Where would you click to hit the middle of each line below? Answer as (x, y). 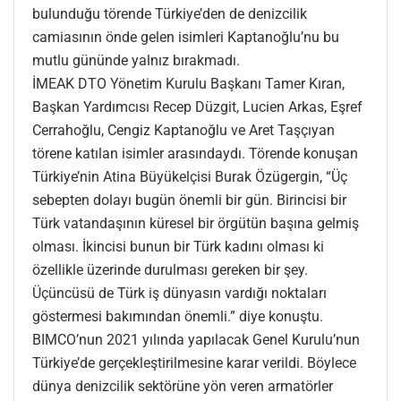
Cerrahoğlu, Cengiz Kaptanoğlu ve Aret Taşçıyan (183, 131)
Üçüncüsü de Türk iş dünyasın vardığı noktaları (179, 294)
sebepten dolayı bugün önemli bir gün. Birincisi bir (189, 200)
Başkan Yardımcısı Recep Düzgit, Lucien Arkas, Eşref (197, 107)
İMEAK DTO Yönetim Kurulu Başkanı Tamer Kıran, (188, 84)
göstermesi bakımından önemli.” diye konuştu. (178, 317)
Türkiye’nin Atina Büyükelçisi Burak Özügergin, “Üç (190, 177)
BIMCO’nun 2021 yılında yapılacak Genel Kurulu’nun (196, 340)
